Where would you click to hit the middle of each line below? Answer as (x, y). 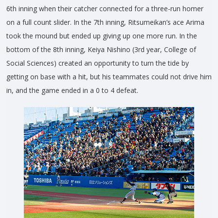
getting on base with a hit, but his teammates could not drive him (109, 77)
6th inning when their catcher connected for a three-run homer (105, 9)
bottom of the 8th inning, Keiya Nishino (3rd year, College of (101, 50)
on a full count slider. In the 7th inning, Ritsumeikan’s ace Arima (105, 22)
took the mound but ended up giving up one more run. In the (102, 36)
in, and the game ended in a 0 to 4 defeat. (72, 91)
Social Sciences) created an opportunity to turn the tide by (98, 63)
